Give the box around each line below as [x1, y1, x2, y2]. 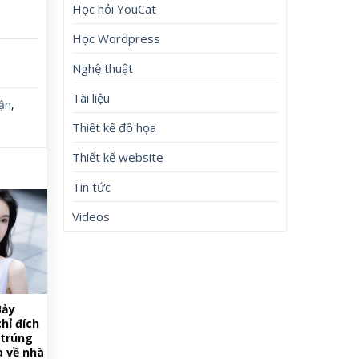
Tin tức [72, 178, 111, 195]
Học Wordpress [72, 30, 161, 46]
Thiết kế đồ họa [72, 119, 157, 135]
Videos [72, 208, 111, 224]
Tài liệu [72, 89, 111, 106]
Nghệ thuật [72, 59, 134, 76]
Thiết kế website [72, 148, 164, 165]
